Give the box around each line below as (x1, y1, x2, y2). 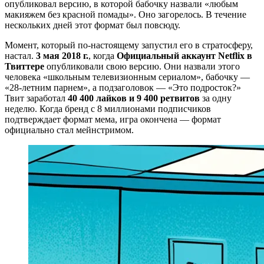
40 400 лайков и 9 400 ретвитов (68, 93, 200, 103)
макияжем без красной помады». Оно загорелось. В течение (5, 9, 246, 19)
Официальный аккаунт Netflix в (117, 50, 252, 61)
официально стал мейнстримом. (5, 124, 134, 135)
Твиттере (5, 61, 44, 71)
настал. (5, 50, 36, 61)
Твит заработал (5, 93, 68, 103)
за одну (200, 93, 232, 103)
